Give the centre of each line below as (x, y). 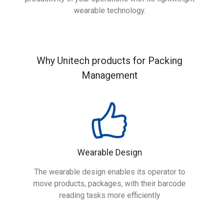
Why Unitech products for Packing (109, 61)
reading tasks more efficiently (109, 195)
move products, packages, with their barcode (109, 184)
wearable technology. (109, 11)
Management (109, 75)
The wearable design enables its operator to (109, 172)
